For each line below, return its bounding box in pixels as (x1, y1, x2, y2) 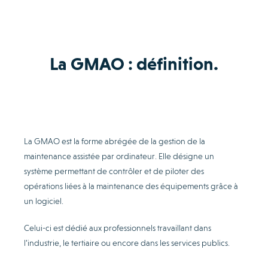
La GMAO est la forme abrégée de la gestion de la (24, 136, 205, 146)
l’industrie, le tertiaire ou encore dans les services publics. (24, 237, 230, 248)
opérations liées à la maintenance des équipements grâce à (24, 181, 238, 191)
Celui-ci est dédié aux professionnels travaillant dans (24, 223, 211, 233)
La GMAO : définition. (50, 53, 218, 74)
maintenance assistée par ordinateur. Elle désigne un (24, 151, 214, 161)
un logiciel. (24, 196, 63, 206)
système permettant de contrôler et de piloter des (24, 166, 204, 176)
